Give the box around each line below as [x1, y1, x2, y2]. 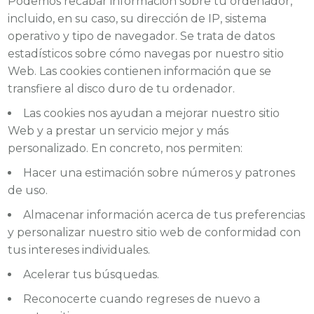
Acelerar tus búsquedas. [23, 268, 160, 282]
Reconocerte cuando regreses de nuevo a [23, 292, 261, 306]
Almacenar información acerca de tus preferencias [23, 208, 306, 222]
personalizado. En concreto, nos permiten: [8, 142, 243, 156]
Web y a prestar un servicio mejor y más [8, 124, 229, 138]
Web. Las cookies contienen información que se [8, 64, 272, 78]
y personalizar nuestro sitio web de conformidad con [8, 226, 301, 240]
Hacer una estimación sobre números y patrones [23, 166, 296, 180]
